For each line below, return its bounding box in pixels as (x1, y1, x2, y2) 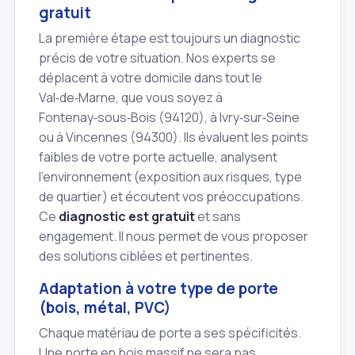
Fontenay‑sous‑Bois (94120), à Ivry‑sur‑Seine (39, 109, 300, 127)
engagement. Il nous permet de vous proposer (39, 227, 308, 246)
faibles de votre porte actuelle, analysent (39, 148, 277, 166)
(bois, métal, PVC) (39, 297, 171, 319)
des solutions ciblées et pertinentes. (39, 247, 253, 265)
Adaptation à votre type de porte (39, 278, 278, 300)
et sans (195, 208, 241, 226)
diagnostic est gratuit (59, 208, 195, 226)
